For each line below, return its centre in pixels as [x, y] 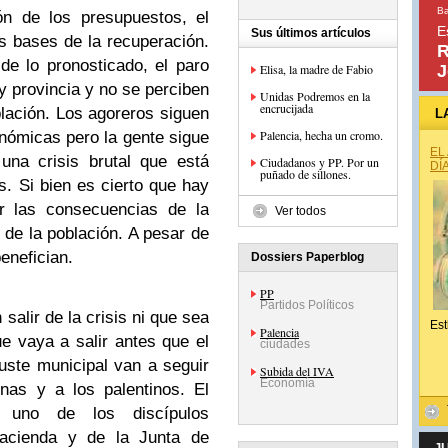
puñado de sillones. [305, 174]
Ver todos [300, 211]
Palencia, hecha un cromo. [321, 135]
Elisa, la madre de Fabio [316, 69]
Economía [287, 383]
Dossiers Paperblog [307, 257]
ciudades [285, 344]
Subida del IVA [297, 371]
